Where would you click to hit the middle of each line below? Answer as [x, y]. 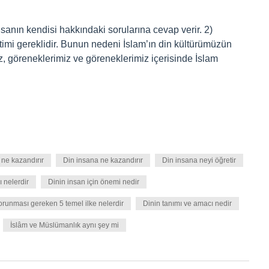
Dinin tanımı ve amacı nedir [187, 204]
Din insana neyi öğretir [199, 160]
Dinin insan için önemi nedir [94, 182]
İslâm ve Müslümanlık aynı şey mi [65, 225]
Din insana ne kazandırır [103, 160]
